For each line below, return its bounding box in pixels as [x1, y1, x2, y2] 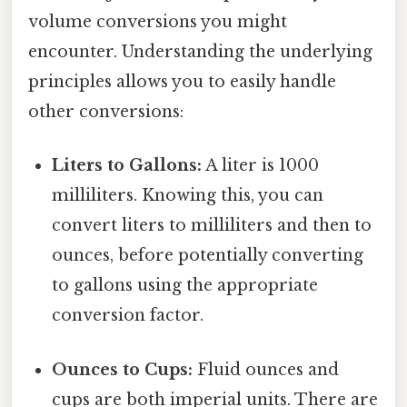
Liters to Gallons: [52, 155, 203, 176]
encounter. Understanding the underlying [28, 42, 372, 63]
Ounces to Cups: [52, 359, 194, 380]
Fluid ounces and [193, 359, 340, 380]
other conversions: [28, 102, 184, 123]
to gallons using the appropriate [52, 275, 319, 296]
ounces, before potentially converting [52, 245, 364, 266]
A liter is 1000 [202, 155, 320, 176]
